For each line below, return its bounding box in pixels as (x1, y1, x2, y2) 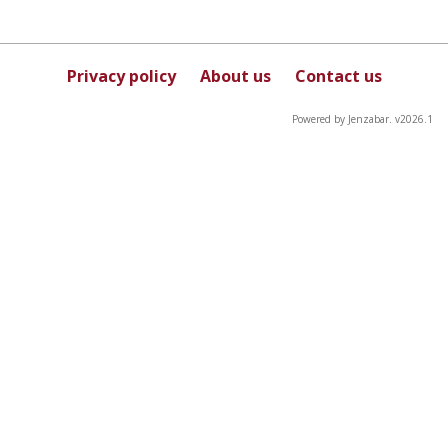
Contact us (294, 65, 382, 87)
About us (199, 65, 271, 87)
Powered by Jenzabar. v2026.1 (292, 112, 433, 126)
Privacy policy (66, 65, 176, 87)
